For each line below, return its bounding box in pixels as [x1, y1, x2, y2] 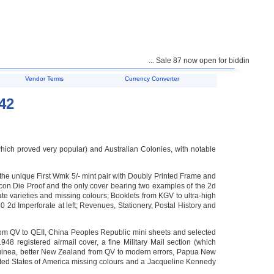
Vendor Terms [25, 75, 64, 82]
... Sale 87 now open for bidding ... [134, 56, 247, 65]
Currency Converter [125, 75, 179, 82]
